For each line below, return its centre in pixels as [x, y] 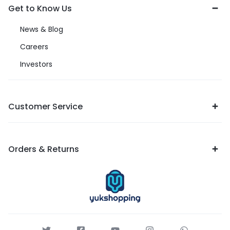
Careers [34, 46]
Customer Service [45, 106]
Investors [36, 64]
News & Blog [42, 29]
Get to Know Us [40, 8]
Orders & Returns [44, 149]
